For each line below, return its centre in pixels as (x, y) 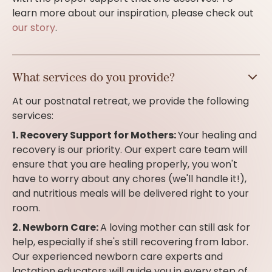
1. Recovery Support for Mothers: (95, 135)
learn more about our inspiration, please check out (133, 13)
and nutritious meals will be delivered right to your (131, 194)
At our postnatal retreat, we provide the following (131, 101)
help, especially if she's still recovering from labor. (130, 242)
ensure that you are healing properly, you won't (125, 165)
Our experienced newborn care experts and (117, 257)
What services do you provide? (93, 77)
